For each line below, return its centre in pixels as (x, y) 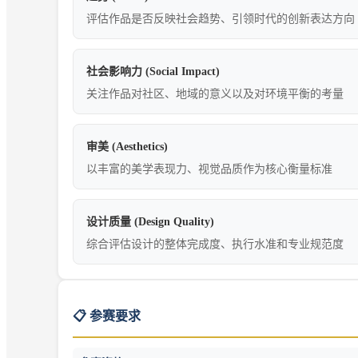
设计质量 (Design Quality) (150, 221)
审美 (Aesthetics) (127, 146)
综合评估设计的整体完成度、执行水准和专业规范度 (215, 244)
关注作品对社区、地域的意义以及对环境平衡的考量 (215, 93)
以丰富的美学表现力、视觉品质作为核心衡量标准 (209, 169)
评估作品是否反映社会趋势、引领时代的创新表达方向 (221, 18)
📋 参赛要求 (107, 316)
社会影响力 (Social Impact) (153, 71)
